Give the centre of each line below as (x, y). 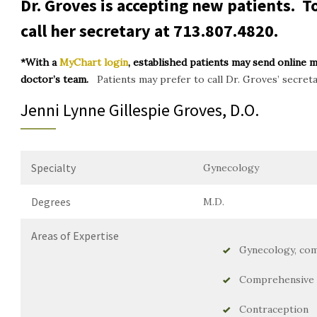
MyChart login (94, 62)
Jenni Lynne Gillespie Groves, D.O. (140, 110)
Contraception (274, 309)
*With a (40, 62)
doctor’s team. (57, 79)
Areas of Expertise (75, 236)
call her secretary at (97, 31)
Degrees (51, 202)
